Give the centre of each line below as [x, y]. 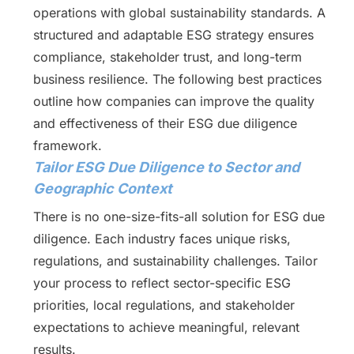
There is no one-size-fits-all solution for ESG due [179, 217]
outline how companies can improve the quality [173, 101]
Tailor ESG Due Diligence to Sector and [166, 167]
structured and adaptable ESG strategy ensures [173, 35]
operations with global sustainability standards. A [179, 13]
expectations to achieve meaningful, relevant [166, 327]
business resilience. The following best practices [177, 79]
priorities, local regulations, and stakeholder [164, 305]
